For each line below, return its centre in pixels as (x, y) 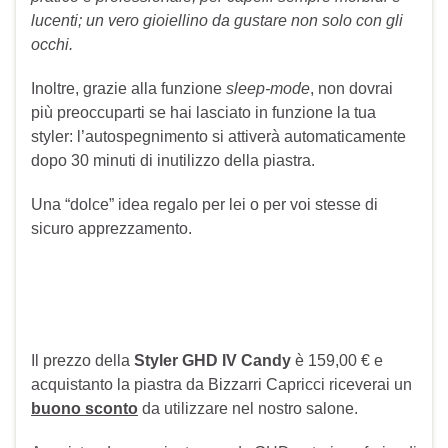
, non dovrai (351, 89)
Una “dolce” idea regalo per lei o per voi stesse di (204, 205)
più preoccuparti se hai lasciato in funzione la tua (203, 113)
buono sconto (84, 409)
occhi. (52, 45)
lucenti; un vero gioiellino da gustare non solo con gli (217, 21)
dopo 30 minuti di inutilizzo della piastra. (173, 161)
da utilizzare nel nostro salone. (248, 409)
